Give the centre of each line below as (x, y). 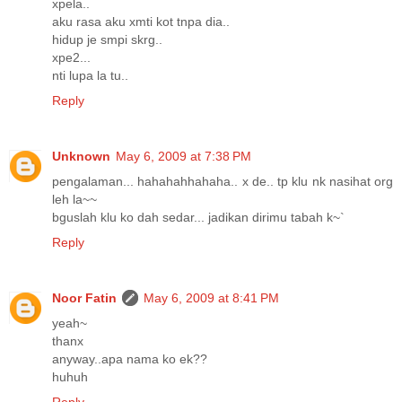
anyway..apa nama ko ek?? (130, 358)
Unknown (81, 156)
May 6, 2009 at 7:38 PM (184, 156)
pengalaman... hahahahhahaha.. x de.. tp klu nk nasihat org (223, 181)
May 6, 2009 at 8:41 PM (211, 297)
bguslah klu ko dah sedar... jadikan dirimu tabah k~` (198, 217)
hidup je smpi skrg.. (107, 39)
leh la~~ (74, 199)
